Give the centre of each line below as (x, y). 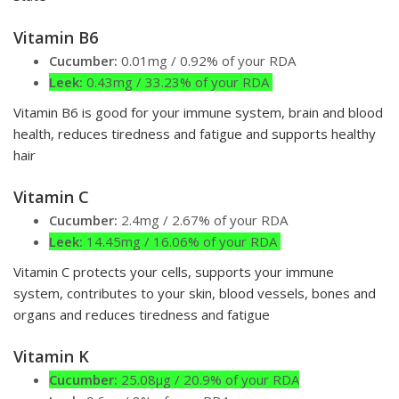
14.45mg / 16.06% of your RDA (182, 242)
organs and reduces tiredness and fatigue (142, 315)
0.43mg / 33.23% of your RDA (178, 82)
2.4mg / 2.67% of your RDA (204, 220)
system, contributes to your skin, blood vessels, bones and (195, 293)
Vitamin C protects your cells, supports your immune (174, 272)
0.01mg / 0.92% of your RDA (207, 61)
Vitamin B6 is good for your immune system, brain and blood (198, 113)
